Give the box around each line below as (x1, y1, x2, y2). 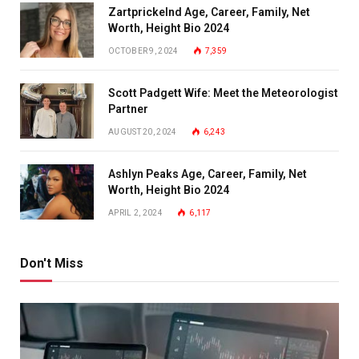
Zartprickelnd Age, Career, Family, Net (108, 5, 310, 18)
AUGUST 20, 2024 (108, 127, 177, 136)
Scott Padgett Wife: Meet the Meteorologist (108, 86, 338, 99)
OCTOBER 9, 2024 (108, 46, 179, 55)
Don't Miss (20, 255, 83, 271)
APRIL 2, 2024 (108, 208, 163, 217)
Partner (108, 102, 148, 115)
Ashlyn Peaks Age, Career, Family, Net (108, 167, 307, 180)
